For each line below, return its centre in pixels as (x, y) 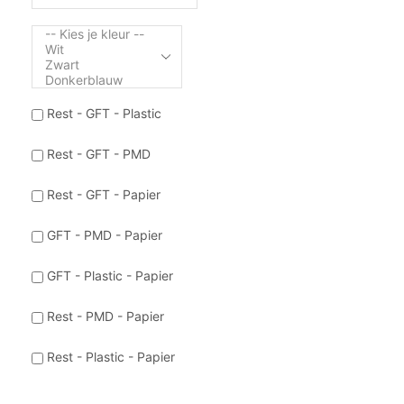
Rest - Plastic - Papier (110, 356)
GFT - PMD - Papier (104, 234)
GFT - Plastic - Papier (110, 275)
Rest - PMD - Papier (105, 316)
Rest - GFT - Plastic (104, 113)
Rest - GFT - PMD (98, 153)
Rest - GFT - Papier (103, 194)
